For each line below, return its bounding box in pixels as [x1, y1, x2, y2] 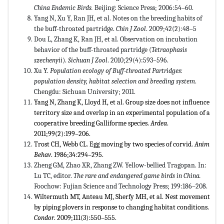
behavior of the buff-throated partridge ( [34, 45, 151, 54]
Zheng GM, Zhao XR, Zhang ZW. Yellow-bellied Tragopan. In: [34, 161, 206, 170]
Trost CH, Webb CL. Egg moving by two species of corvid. [34, 140, 194, 149]
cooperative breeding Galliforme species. [34, 119, 150, 128]
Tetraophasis [151, 45, 187, 54]
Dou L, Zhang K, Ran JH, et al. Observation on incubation [34, 35, 197, 44]
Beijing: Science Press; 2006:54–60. [94, 3, 193, 12]
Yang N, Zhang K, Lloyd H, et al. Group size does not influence [34, 98, 209, 107]
